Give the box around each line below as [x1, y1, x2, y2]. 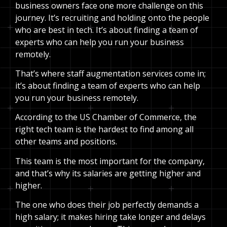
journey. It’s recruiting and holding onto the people [15, 12, 209, 23]
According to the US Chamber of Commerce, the [15, 111, 197, 123]
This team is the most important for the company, [15, 155, 205, 167]
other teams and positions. [15, 136, 117, 147]
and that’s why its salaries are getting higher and [15, 167, 201, 179]
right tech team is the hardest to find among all [15, 124, 194, 135]
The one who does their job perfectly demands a [15, 199, 199, 211]
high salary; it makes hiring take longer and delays [15, 211, 206, 223]
